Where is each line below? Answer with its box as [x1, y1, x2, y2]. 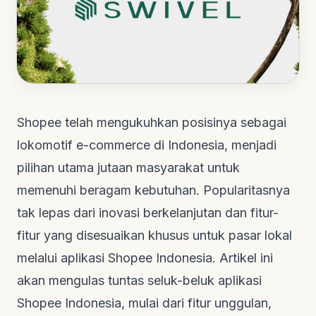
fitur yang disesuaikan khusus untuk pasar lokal [17, 227, 292, 243]
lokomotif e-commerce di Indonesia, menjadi [17, 137, 276, 152]
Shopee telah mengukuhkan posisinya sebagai [17, 114, 286, 130]
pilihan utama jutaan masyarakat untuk [17, 159, 240, 175]
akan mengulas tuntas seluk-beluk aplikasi [17, 272, 262, 288]
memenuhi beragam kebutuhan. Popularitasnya [17, 182, 290, 197]
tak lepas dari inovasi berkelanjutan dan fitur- [17, 205, 279, 220]
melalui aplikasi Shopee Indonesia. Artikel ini [17, 250, 273, 265]
